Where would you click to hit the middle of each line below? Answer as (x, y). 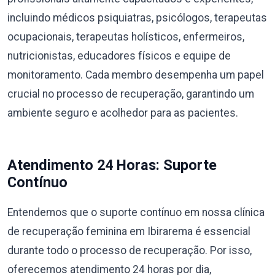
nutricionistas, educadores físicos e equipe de (119, 56)
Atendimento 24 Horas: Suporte (112, 165)
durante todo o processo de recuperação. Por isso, (130, 250)
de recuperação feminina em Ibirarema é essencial (129, 231)
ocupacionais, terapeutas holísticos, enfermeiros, (126, 37)
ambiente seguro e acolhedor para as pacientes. (123, 113)
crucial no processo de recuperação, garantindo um (131, 94)
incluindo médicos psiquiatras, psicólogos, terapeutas (137, 17)
